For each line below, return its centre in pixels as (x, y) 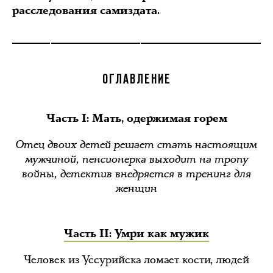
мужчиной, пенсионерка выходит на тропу (136, 159)
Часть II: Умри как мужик (136, 234)
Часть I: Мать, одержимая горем (136, 119)
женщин (136, 188)
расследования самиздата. (87, 11)
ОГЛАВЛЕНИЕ (136, 80)
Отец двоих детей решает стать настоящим (136, 144)
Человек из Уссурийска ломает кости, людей (136, 260)
